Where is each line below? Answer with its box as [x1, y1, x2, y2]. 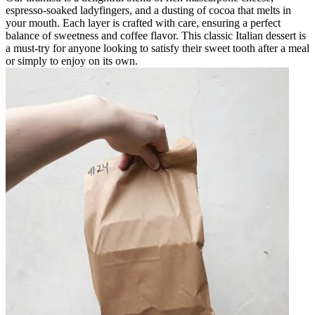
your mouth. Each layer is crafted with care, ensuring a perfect [6, 16, 281, 29]
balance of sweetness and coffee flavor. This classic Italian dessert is [6, 29, 306, 41]
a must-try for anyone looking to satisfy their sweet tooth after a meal [6, 41, 309, 54]
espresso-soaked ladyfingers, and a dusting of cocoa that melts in [6, 4, 291, 16]
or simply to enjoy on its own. [6, 54, 138, 67]
